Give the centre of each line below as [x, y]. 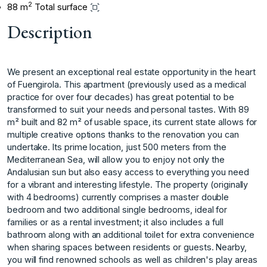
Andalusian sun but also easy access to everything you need [128, 172]
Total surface [61, 7]
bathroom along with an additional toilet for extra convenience [131, 234]
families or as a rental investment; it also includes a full [115, 222]
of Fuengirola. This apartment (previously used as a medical [127, 84]
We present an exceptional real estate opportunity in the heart [131, 72]
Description [50, 32]
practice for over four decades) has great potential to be [121, 97]
